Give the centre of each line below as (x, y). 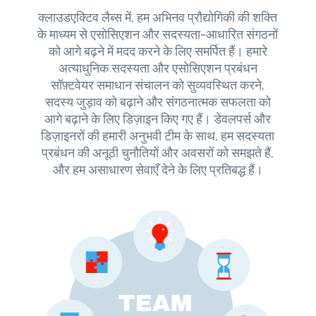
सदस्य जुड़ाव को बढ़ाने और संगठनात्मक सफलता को (158, 103)
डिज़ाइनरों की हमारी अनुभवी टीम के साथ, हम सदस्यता (158, 136)
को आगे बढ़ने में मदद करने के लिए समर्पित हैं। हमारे (158, 52)
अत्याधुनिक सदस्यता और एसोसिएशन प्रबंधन (158, 69)
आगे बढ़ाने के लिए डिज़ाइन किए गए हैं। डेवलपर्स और (158, 120)
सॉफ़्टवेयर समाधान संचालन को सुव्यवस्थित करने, (158, 86)
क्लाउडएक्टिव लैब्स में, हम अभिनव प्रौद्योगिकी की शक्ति (158, 18)
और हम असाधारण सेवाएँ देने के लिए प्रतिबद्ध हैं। (158, 170)
